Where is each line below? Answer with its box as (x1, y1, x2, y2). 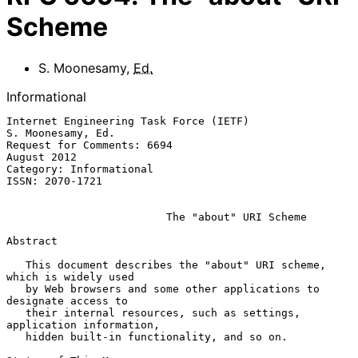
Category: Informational (6, 162, 153, 175)
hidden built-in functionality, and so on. (6, 330, 26, 343)
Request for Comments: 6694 (6, 138, 173, 151)
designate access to (6, 294, 128, 307)
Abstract (6, 234, 58, 247)
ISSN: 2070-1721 (6, 174, 102, 187)
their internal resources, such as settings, (6, 306, 26, 319)
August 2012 (6, 150, 77, 163)
